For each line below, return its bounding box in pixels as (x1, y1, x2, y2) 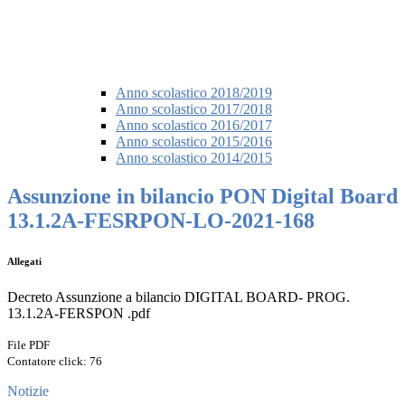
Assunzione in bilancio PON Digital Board (7, 184, 398, 209)
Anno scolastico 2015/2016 (116, 134, 272, 150)
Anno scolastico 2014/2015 (116, 150, 272, 166)
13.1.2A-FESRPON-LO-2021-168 (7, 209, 315, 233)
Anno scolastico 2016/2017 (116, 118, 272, 134)
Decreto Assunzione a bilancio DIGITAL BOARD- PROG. (7, 289, 350, 306)
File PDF (7, 338, 50, 353)
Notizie (7, 383, 49, 400)
